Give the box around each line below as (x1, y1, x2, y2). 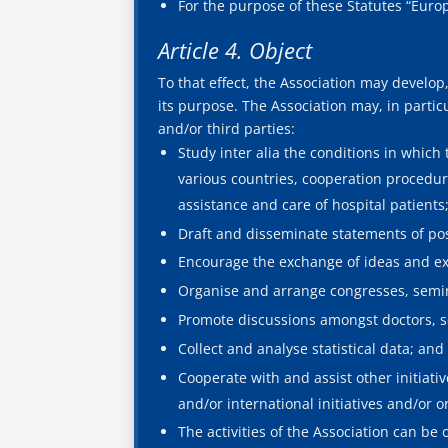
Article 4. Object (158, 34, 313, 65)
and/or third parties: (158, 118, 296, 138)
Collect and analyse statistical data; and (178, 338, 444, 358)
